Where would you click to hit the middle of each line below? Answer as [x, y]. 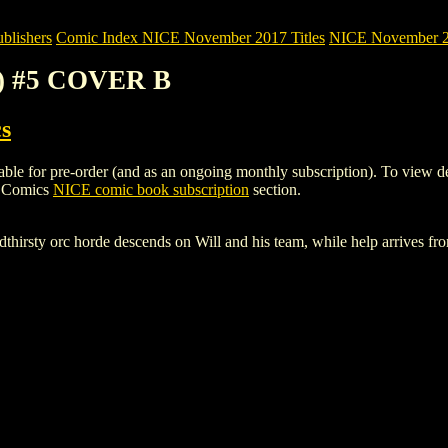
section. [275, 189]
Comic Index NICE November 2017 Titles [190, 37]
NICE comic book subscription [151, 189]
